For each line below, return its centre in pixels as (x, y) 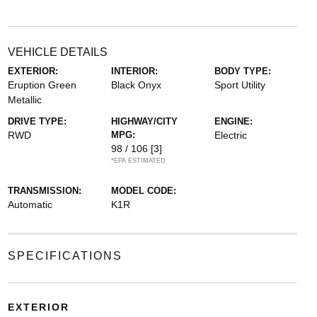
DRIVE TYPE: (37, 121)
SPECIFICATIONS (65, 256)
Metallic (24, 100)
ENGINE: (234, 121)
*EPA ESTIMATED (138, 161)
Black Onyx (136, 85)
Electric (231, 135)
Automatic (30, 204)
